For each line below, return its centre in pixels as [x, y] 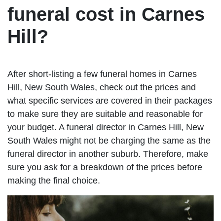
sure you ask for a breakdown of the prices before [105, 167]
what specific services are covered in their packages [110, 100]
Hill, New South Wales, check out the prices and [102, 87]
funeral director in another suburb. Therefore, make [108, 154]
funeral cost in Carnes [106, 14]
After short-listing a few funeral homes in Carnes [102, 74]
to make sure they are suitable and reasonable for [105, 114]
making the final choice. [54, 180]
